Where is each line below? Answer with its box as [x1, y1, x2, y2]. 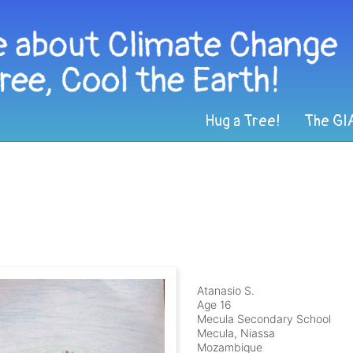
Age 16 [197, 298, 232, 312]
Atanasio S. [197, 284, 255, 298]
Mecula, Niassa [197, 326, 276, 340]
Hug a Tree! [205, 112, 281, 132]
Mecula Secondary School [197, 312, 332, 326]
